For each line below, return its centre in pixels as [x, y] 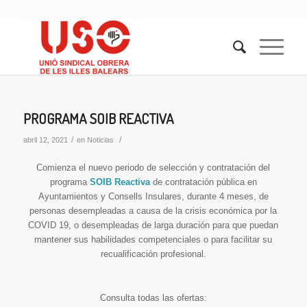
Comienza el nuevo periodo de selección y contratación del [153, 168]
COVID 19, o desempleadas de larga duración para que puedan [153, 225]
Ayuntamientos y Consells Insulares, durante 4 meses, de [153, 197]
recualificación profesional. [153, 254]
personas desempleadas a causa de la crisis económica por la [153, 211]
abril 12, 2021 [45, 140]
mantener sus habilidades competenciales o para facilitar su [153, 240]
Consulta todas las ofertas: [153, 298]
